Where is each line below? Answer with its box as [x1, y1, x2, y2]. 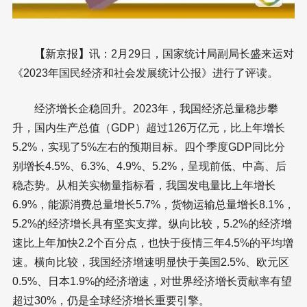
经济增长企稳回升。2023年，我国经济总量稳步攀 [12, 102, 278, 114]
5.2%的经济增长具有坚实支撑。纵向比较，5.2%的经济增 [12, 217, 292, 230]
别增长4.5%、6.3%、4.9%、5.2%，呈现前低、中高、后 [12, 160, 286, 172]
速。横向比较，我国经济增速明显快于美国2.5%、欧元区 [12, 256, 289, 268]
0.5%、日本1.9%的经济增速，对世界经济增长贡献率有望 [12, 275, 292, 287]
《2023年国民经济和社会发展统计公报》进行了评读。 [12, 66, 278, 79]
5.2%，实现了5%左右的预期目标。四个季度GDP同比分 [12, 140, 285, 153]
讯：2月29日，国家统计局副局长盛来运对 [89, 47, 294, 60]
